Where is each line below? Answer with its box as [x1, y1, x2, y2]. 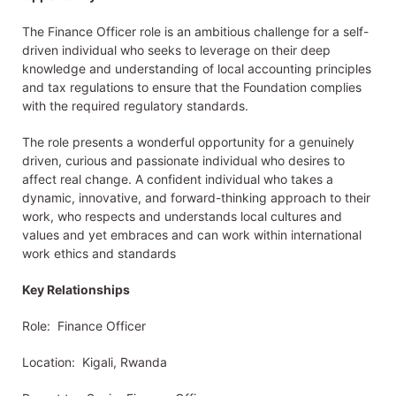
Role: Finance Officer [22, 318, 146, 334]
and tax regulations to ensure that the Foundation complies [22, 80, 362, 95]
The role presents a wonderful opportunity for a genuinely [22, 134, 354, 150]
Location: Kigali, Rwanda [22, 354, 167, 370]
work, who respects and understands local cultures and [22, 209, 342, 225]
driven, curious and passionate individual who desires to [22, 153, 345, 169]
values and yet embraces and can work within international [22, 227, 362, 243]
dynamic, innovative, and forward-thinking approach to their [22, 190, 370, 206]
